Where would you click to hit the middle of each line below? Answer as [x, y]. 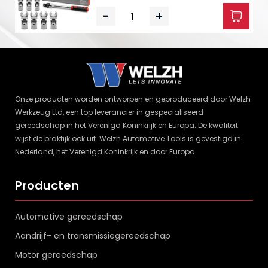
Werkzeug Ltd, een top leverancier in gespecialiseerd [109, 112]
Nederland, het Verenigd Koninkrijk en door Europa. [106, 152]
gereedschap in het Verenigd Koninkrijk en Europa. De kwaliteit [127, 125]
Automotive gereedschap [69, 217]
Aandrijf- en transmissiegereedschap [93, 236]
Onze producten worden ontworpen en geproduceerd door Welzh [133, 99]
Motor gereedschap [56, 255]
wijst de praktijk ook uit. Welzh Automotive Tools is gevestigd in [128, 138]
